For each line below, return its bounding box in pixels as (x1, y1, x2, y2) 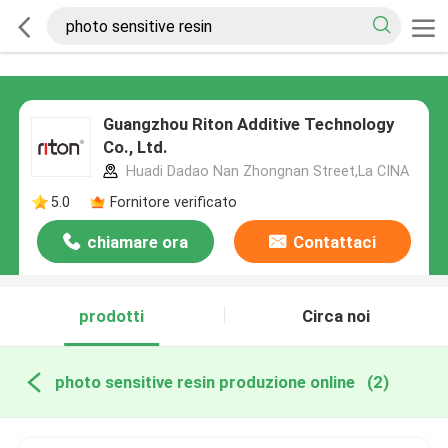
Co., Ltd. (102, 137, 168, 158)
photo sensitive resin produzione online (54, 371, 355, 392)
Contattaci (292, 232, 376, 253)
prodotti (79, 306, 145, 327)
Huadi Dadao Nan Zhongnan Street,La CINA (121, 163, 409, 180)
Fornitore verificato (109, 193, 237, 210)
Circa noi (302, 306, 371, 327)
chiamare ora (87, 232, 189, 253)
